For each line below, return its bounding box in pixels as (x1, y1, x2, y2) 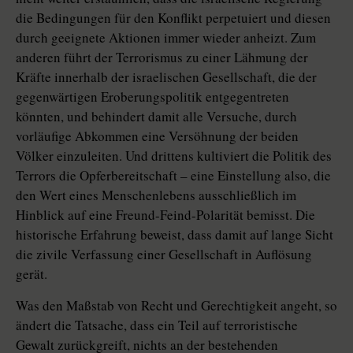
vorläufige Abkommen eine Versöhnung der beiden (16, 127, 299, 146)
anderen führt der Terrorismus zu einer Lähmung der (16, 48, 308, 67)
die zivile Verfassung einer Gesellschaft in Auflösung (16, 245, 312, 264)
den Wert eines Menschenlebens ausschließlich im (16, 186, 296, 205)
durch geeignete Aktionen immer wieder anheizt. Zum (16, 28, 316, 47)
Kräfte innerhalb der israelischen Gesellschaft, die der (16, 68, 317, 87)
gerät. (16, 265, 47, 284)
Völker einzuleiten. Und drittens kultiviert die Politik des (16, 147, 332, 165)
